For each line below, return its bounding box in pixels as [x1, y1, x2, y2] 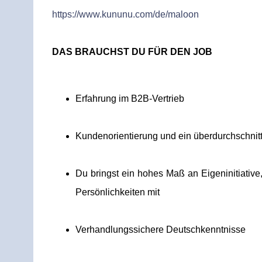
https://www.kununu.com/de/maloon [52, 9, 199, 19]
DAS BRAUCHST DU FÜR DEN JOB [52, 47, 212, 57]
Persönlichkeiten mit [75, 187, 160, 197]
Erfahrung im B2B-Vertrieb [75, 94, 184, 104]
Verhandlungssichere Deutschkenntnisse [75, 225, 246, 235]
